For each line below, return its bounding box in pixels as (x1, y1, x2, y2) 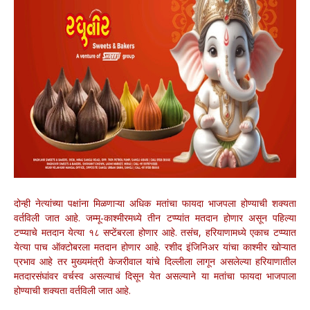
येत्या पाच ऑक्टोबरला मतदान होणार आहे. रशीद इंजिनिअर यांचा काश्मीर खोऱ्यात (14, 240, 296, 253)
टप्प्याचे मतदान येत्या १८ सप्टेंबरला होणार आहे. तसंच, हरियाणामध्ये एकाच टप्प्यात (14, 226, 296, 239)
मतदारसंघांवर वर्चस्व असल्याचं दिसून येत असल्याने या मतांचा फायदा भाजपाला (14, 269, 296, 282)
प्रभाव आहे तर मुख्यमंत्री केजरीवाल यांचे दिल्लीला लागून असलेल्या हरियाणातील (14, 255, 296, 268)
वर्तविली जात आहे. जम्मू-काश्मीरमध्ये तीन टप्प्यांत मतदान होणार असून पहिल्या (14, 211, 296, 224)
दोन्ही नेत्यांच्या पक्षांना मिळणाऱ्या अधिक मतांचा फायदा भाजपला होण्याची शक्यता (14, 197, 296, 210)
